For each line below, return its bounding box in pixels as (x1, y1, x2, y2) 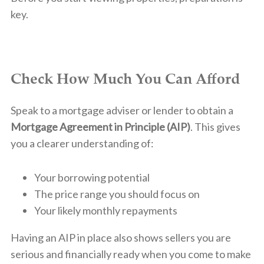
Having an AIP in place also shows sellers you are (10, 230, 231, 244)
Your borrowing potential (34, 170, 150, 184)
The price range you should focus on (34, 187, 200, 200)
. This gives (190, 120, 240, 133)
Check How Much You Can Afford (10, 68, 240, 88)
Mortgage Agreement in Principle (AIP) (10, 120, 190, 133)
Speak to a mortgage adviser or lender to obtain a (10, 103, 233, 117)
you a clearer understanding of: (10, 136, 154, 150)
